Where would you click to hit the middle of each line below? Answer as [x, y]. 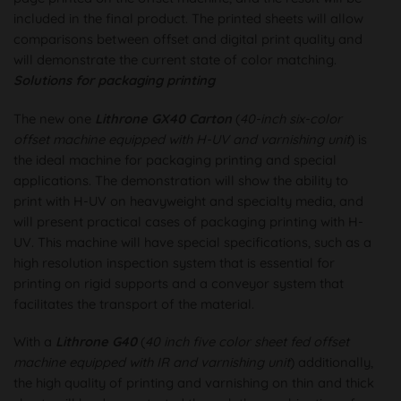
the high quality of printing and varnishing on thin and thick [194, 382]
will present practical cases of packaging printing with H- [188, 221]
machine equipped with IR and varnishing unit [152, 362]
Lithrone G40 [96, 341]
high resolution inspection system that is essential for [174, 262]
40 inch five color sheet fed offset [247, 341]
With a [34, 341]
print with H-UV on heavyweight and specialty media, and [188, 200]
